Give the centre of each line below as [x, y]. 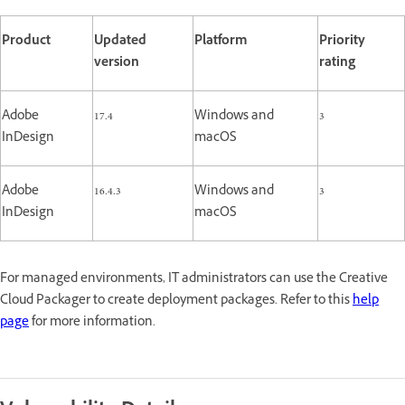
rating [337, 63]
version [117, 63]
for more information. [92, 323]
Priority [342, 42]
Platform [221, 42]
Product [26, 42]
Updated [120, 42]
